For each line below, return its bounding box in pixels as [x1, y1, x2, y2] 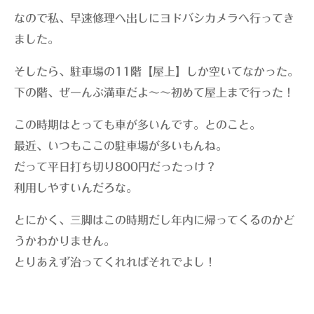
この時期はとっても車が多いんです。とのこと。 [14, 119, 261, 130]
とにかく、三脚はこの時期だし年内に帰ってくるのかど [14, 214, 294, 226]
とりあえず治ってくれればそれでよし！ [14, 257, 216, 268]
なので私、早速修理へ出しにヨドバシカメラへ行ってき [14, 13, 294, 24]
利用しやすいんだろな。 [14, 182, 137, 193]
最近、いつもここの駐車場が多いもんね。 [14, 140, 227, 151]
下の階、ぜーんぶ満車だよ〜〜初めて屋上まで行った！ [14, 87, 294, 98]
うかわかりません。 [14, 235, 115, 247]
